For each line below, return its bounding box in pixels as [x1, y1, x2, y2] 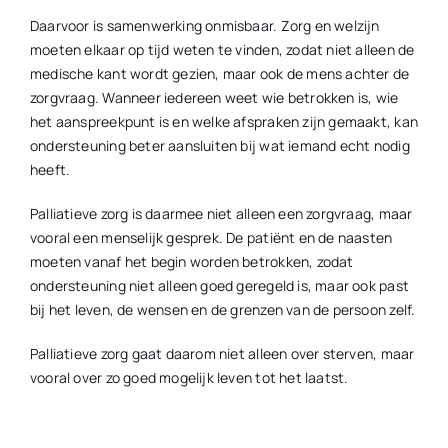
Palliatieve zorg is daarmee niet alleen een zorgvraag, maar [29, 203, 413, 223]
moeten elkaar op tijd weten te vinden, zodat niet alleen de [29, 39, 415, 59]
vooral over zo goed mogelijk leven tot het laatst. [29, 367, 349, 387]
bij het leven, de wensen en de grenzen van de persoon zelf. [29, 299, 416, 319]
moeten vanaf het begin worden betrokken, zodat [29, 251, 354, 271]
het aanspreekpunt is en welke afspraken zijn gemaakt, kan [29, 111, 418, 131]
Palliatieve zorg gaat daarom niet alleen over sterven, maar [29, 343, 415, 363]
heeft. [29, 159, 71, 179]
